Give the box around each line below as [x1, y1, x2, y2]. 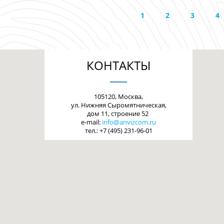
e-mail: [81, 117, 102, 126]
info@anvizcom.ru [102, 117, 156, 126]
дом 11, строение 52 [87, 109, 150, 118]
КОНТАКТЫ [86, 57, 150, 73]
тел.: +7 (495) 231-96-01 [84, 126, 152, 135]
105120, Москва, [94, 92, 143, 101]
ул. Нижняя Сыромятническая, [70, 100, 166, 109]
